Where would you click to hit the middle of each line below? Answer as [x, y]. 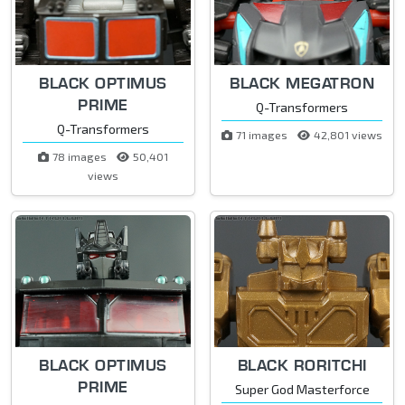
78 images [81, 157]
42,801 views [348, 135]
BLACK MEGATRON [302, 83]
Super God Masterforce [302, 389]
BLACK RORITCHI [302, 364]
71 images [263, 135]
